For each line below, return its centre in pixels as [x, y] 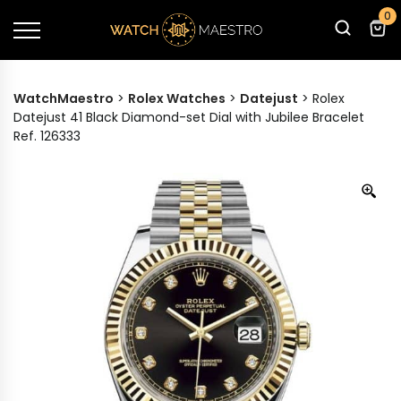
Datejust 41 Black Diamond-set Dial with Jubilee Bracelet [189, 117]
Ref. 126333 [47, 136]
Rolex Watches [177, 98]
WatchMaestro [64, 98]
